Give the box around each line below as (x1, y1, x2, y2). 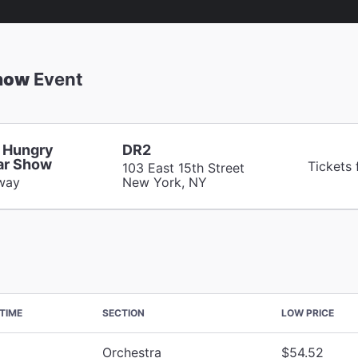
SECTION (102, 306, 145, 319)
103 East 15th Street (121, 159, 245, 176)
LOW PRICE (281, 306, 334, 319)
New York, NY (121, 173, 207, 190)
